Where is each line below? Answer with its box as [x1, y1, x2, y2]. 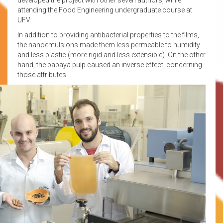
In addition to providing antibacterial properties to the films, [17, 30, 199, 39]
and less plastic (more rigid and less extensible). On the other [17, 50, 206, 59]
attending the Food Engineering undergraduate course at [17, 5, 192, 14]
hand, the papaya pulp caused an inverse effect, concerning [17, 60, 202, 69]
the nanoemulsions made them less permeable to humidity [17, 40, 200, 49]
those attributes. [17, 70, 68, 79]
